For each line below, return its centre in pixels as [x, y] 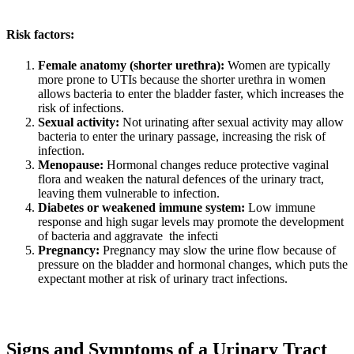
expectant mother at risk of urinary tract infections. [163, 279]
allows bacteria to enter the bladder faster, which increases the [191, 94]
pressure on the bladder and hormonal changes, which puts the [193, 265]
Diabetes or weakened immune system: [141, 208]
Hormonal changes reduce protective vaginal [216, 165]
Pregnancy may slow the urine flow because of [218, 250]
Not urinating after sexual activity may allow [232, 122]
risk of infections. [81, 108]
